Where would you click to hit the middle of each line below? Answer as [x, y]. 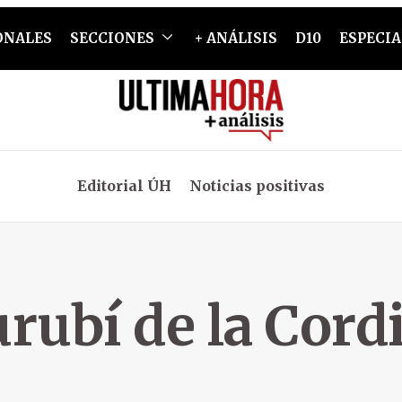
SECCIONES [112, 38]
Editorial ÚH [124, 186]
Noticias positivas [257, 186]
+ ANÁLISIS [236, 38]
